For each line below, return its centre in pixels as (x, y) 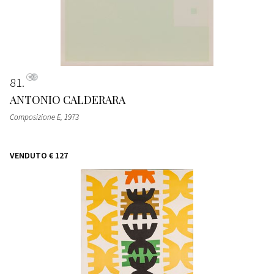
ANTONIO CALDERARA (68, 99)
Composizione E (35, 117)
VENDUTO (28, 155)
